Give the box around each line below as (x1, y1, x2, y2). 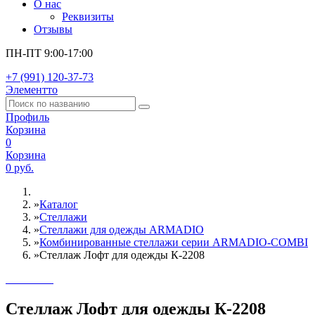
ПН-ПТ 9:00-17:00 (6, 47, 93, 59)
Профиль (6, 111, 49, 123)
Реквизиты (62, 11, 114, 22)
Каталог (39, 198, 78, 210)
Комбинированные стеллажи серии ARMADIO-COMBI (39, 236, 308, 248)
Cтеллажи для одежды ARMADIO (39, 224, 204, 236)
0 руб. (6, 162, 34, 174)
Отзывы (34, 23, 72, 35)
